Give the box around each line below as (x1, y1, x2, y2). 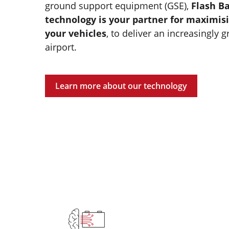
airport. (45, 41, 77, 54)
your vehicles (45, 27, 106, 40)
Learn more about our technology (55, 80, 187, 92)
